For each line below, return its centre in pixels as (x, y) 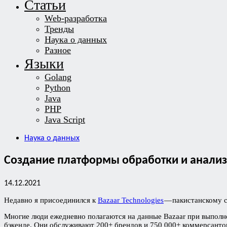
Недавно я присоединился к (51, 200)
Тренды (59, 29)
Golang (58, 77)
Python (58, 88)
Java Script (65, 120)
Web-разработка (76, 18)
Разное (58, 50)
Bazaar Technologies (131, 200)
